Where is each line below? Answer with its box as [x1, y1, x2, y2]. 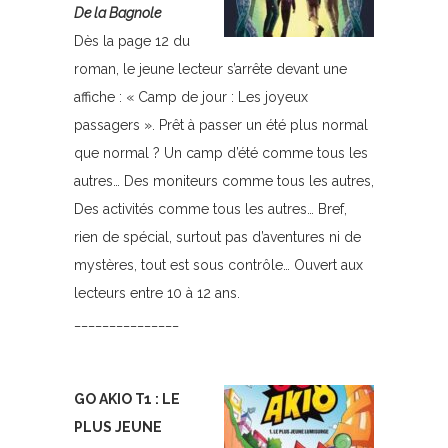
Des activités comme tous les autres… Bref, [74, 201, 347, 217]
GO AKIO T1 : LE [74, 391, 180, 407]
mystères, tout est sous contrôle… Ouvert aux [74, 257, 363, 273]
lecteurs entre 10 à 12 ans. [74, 285, 240, 301]
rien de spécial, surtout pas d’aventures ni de [74, 229, 361, 245]
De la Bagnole [74, 5, 161, 21]
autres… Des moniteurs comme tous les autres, [74, 173, 374, 189]
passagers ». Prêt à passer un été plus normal [74, 117, 368, 133]
